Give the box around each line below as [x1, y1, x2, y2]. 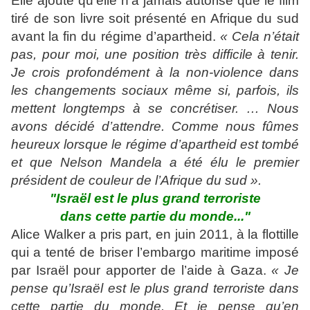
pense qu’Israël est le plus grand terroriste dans [11, 281, 299, 295]
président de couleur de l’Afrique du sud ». [11, 173, 262, 188]
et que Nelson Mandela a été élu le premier [11, 155, 299, 170]
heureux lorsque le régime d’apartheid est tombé [11, 137, 299, 152]
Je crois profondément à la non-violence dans [11, 65, 299, 80]
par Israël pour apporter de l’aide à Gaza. [11, 263, 272, 277]
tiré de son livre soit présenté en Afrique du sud [11, 11, 299, 26]
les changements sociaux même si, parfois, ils [11, 83, 299, 98]
